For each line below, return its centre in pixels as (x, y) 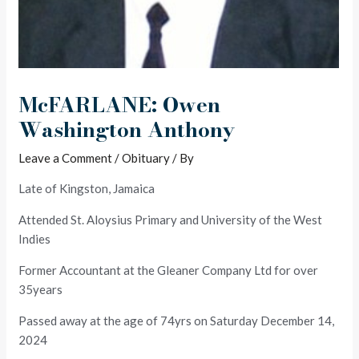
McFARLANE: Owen (120, 104)
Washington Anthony (130, 129)
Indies (35, 238)
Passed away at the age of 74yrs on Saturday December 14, (177, 320)
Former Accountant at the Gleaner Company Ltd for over (169, 270)
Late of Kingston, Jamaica (87, 188)
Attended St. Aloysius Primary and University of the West (171, 219)
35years (41, 289)
